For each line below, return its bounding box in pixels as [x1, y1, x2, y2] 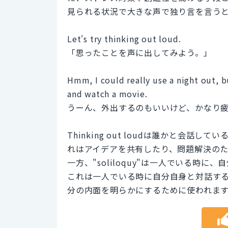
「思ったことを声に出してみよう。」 [67, 46, 212, 59]
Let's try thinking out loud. [67, 32, 181, 45]
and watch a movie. [67, 87, 148, 100]
